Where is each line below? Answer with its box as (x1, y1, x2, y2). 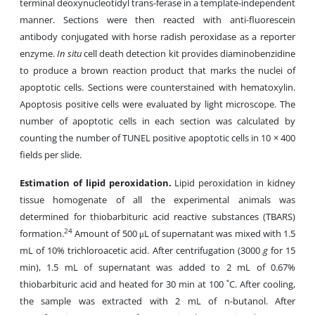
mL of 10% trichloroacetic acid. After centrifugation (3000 (20, 244, 263, 257)
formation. (20, 227, 64, 240)
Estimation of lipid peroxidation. (20, 176, 175, 189)
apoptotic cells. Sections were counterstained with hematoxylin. (20, 81, 295, 94)
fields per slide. (20, 148, 82, 161)
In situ (57, 47, 82, 60)
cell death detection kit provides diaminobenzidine (81, 47, 295, 60)
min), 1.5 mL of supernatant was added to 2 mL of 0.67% (20, 261, 295, 274)
